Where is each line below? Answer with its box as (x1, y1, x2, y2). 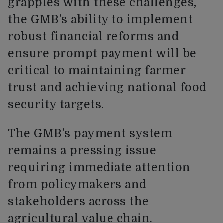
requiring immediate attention (8, 160, 191, 174)
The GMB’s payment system (8, 126, 172, 140)
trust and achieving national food (8, 80, 207, 94)
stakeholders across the (8, 194, 149, 208)
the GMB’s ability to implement (8, 12, 193, 26)
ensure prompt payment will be (8, 46, 197, 60)
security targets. (8, 97, 104, 111)
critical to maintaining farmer (8, 63, 185, 77)
